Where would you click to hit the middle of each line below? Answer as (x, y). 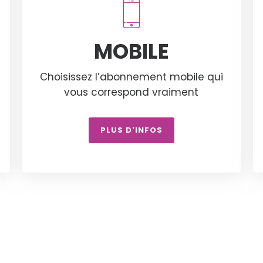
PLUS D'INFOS (131, 130)
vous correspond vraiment (131, 92)
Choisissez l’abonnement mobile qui (131, 77)
